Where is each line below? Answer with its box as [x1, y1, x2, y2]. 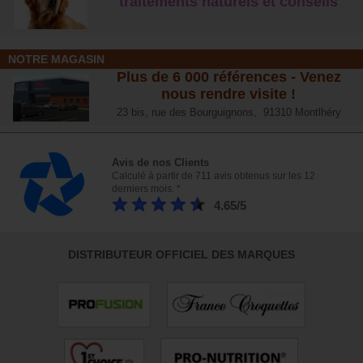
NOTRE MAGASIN [8, 53, 105, 66]
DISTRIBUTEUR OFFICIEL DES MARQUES [68, 248, 295, 262]
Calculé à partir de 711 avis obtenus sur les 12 [111, 170, 315, 182]
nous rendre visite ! [161, 86, 297, 103]
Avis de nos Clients [111, 156, 209, 169]
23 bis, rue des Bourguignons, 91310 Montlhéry [116, 106, 341, 119]
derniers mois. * [111, 183, 181, 195]
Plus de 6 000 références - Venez [116, 69, 341, 86]
